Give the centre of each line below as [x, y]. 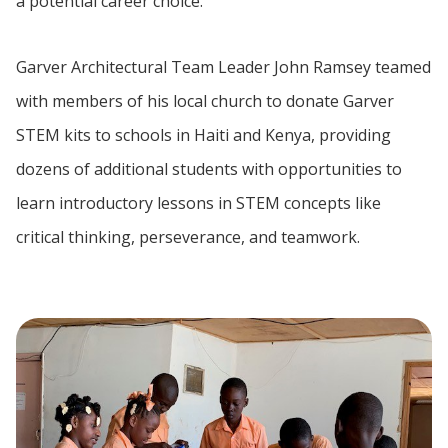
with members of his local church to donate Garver [205, 101]
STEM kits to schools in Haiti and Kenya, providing [203, 135]
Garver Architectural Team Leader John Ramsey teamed [223, 67]
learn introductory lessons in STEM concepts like [198, 203]
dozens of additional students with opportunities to [209, 169]
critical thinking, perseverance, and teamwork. [188, 237]
